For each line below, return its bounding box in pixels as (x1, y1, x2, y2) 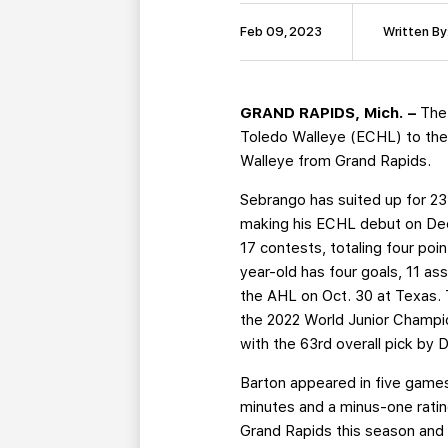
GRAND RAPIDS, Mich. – (240, 104, 421, 123)
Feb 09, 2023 (240, 24, 323, 40)
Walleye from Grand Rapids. (240, 152, 432, 171)
